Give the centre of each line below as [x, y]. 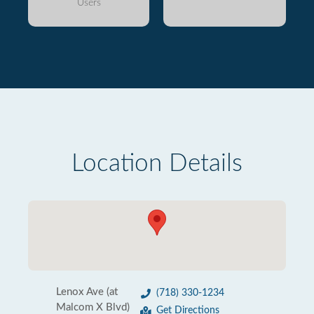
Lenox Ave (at [87, 292]
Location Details [157, 164]
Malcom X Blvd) [93, 307]
